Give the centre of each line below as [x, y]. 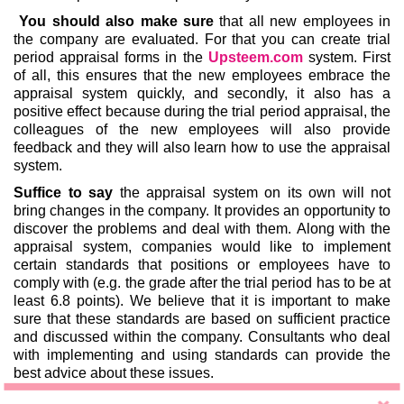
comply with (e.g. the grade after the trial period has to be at [202, 282]
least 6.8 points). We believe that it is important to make [202, 300]
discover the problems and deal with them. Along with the [202, 228]
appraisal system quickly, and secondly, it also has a [202, 93]
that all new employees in [303, 21]
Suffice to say [67, 192]
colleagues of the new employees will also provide [202, 129]
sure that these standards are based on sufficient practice [202, 318]
